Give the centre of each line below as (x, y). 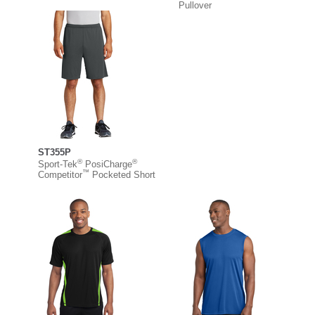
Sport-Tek (58, 164)
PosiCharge (107, 164)
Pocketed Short (122, 174)
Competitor (60, 174)
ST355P (54, 152)
